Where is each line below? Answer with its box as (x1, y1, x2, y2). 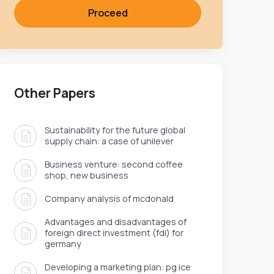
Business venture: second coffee (45, 158, 183, 171)
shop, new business (45, 169, 128, 182)
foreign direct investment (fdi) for (45, 227, 183, 239)
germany (45, 238, 81, 250)
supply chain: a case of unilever (45, 135, 174, 147)
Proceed (87, 6, 128, 20)
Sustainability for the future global (45, 124, 185, 136)
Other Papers (14, 84, 95, 102)
